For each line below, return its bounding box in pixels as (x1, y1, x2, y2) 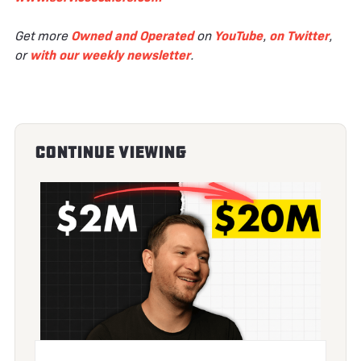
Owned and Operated (71, 27, 193, 44)
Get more (15, 27, 71, 44)
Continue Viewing (35, 142, 186, 163)
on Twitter (269, 27, 329, 44)
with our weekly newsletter (30, 47, 190, 63)
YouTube (214, 27, 263, 44)
